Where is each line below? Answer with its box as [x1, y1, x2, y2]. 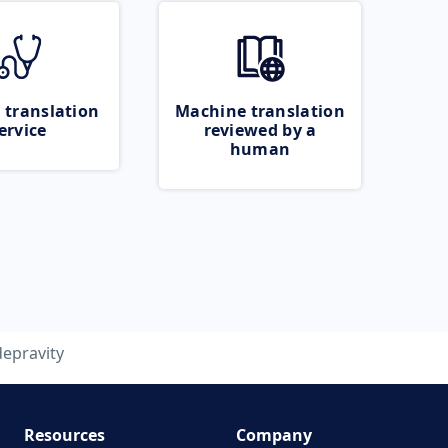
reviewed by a [203, 119, 317, 141]
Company [236, 424, 312, 446]
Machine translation [175, 100, 345, 122]
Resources [23, 424, 105, 446]
